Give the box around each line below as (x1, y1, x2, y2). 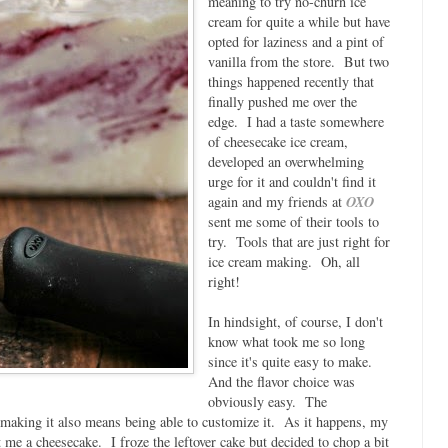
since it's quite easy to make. (207, 351, 377, 371)
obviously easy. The (207, 391, 327, 411)
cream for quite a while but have (207, 11, 390, 31)
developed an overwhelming (207, 151, 364, 171)
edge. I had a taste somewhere (207, 111, 384, 131)
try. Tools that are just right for (207, 231, 390, 251)
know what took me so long (207, 331, 365, 351)
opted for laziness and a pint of (207, 31, 384, 51)
